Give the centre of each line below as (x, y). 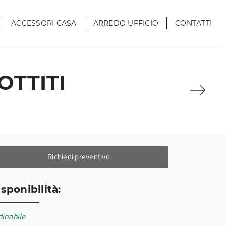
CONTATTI (193, 23)
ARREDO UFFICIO (126, 23)
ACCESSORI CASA (44, 23)
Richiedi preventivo (79, 157)
